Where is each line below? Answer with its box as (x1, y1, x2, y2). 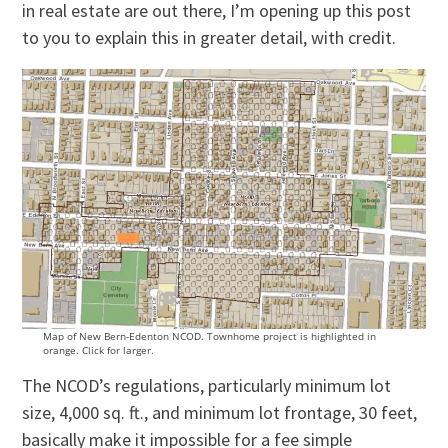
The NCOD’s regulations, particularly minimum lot (22, 374, 392, 398)
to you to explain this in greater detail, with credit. (22, 25, 397, 49)
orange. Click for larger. (42, 343, 154, 358)
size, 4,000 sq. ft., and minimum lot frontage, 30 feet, (22, 401, 418, 425)
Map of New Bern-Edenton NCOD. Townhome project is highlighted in (42, 329, 376, 344)
